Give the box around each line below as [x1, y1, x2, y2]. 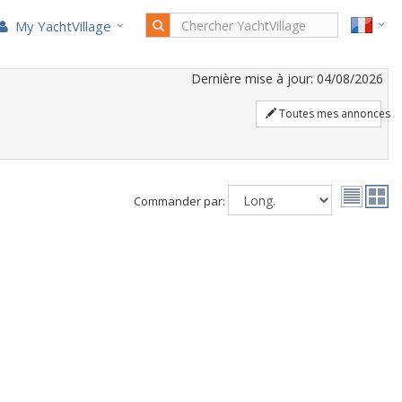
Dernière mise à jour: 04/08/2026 [191, 70, 383, 87]
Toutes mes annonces [276, 106, 390, 121]
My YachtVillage [12, 17, 111, 35]
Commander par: [134, 193, 225, 209]
